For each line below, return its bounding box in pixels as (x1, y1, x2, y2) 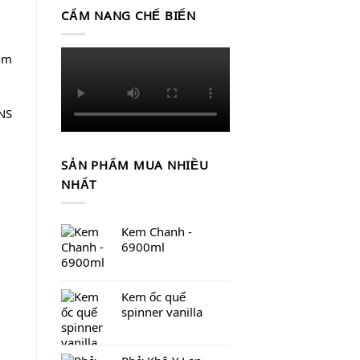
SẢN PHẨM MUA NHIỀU (61, 156, 209, 173)
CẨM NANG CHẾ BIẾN (61, 6, 196, 23)
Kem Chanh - (121, 223, 192, 239)
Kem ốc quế (121, 288, 186, 305)
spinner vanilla (121, 303, 202, 320)
